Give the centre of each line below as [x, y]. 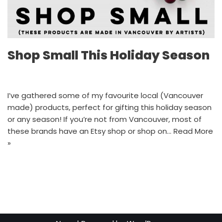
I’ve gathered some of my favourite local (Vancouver [105, 95]
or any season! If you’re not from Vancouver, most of [105, 119]
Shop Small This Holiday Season [109, 55]
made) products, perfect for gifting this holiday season [110, 107]
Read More [193, 131]
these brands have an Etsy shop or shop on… [90, 131]
